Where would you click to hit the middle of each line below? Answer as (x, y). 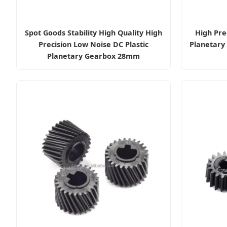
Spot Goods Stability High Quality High (93, 32)
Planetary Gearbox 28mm (93, 56)
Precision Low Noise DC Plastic (93, 44)
